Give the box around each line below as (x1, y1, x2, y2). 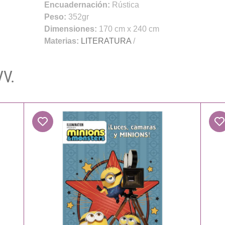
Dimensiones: (44, 24, 99, 33)
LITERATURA (80, 36, 131, 45)
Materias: (44, 36, 79, 45)
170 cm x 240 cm (98, 24, 159, 33)
